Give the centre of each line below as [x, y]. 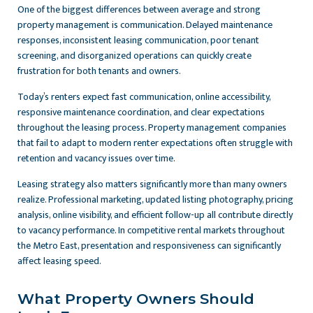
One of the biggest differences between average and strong [139, 10]
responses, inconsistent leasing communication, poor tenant [138, 41]
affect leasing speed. [59, 261]
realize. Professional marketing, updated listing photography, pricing [155, 200]
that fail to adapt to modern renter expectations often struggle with [155, 143]
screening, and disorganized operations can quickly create [134, 56]
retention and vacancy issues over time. [96, 159]
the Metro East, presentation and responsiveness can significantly [149, 246]
